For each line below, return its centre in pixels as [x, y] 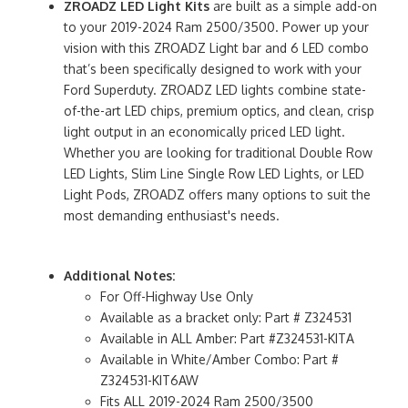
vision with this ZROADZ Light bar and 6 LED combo [216, 47]
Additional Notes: [119, 275]
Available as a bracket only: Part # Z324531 [226, 317]
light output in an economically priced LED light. [204, 131]
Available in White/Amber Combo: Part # [219, 359]
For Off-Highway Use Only [177, 296]
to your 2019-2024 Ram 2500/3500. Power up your [216, 26]
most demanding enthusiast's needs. [172, 215]
